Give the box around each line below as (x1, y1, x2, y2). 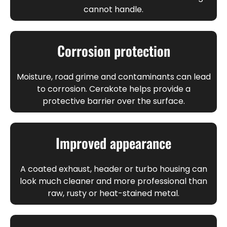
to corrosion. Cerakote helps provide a (36, 83, 191, 95)
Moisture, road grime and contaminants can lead (16, 71, 211, 83)
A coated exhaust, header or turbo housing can (20, 163, 207, 175)
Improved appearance (56, 132, 171, 153)
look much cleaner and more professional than (20, 175, 207, 187)
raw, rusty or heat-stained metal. (48, 187, 179, 199)
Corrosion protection (57, 40, 170, 61)
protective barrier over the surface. (42, 95, 185, 107)
